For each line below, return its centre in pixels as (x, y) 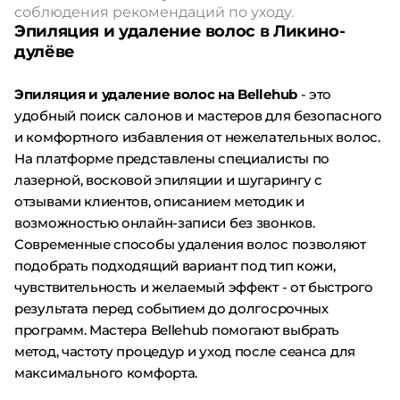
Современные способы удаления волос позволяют (190, 244)
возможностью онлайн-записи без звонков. (165, 223)
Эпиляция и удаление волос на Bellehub (156, 94)
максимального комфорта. (106, 373)
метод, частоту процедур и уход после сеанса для (185, 351)
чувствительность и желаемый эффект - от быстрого (194, 287)
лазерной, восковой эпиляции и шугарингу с (168, 180)
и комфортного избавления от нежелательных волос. (197, 137)
